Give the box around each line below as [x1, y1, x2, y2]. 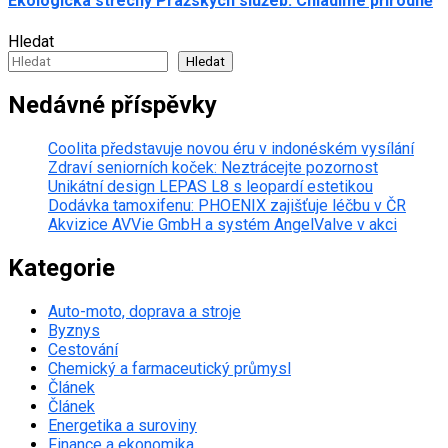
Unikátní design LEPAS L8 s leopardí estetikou [48, 177, 373, 197]
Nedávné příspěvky [8, 91, 217, 120]
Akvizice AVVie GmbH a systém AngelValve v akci [48, 215, 397, 235]
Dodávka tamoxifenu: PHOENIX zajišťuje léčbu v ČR [48, 196, 406, 216]
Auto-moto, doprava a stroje [48, 302, 241, 322]
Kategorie [8, 254, 115, 283]
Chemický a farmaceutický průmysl [48, 359, 291, 379]
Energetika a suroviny [48, 416, 197, 436]
